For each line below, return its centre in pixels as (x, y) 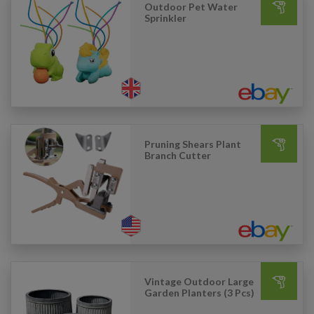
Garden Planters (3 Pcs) (199, 293)
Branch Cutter (178, 155)
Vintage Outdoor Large (199, 281)
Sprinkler (165, 18)
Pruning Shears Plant (193, 144)
